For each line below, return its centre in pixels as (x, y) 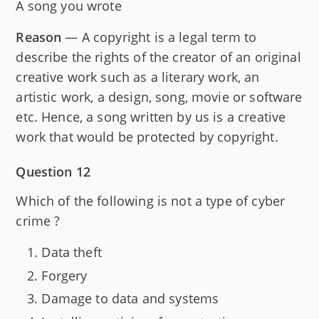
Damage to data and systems (130, 299)
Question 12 (53, 172)
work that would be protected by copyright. (147, 137)
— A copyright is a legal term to (159, 37)
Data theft (72, 252)
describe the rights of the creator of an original (158, 57)
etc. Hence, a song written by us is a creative (151, 117)
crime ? (38, 221)
